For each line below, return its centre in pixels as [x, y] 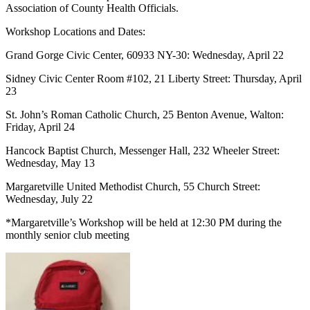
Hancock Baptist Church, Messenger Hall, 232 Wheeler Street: [143, 150]
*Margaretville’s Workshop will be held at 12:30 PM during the [144, 222]
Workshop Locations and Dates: [77, 31]
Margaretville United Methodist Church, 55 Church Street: [133, 186]
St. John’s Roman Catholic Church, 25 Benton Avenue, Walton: [145, 114]
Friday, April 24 [42, 127]
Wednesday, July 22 [52, 199]
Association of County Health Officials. [95, 8]
